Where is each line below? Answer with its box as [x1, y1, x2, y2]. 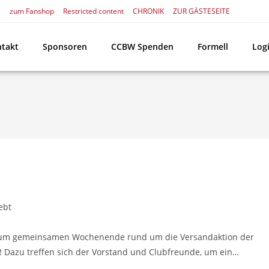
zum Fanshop [10, 6, 54, 16]
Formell [198, 41, 228, 52]
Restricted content [63, 6, 124, 16]
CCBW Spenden [111, 41, 174, 52]
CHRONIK [133, 6, 164, 16]
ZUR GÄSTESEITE [173, 6, 230, 16]
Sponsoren [43, 41, 87, 52]
